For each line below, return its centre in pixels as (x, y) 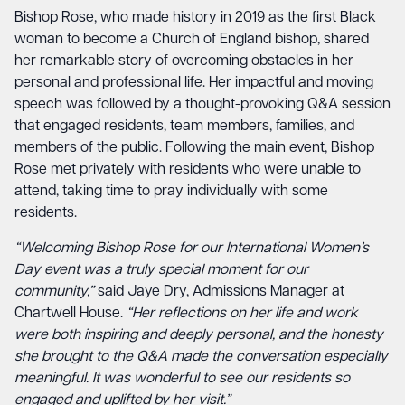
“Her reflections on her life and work (242, 314)
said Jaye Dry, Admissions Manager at (219, 292)
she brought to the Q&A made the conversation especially (201, 357)
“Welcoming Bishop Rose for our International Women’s (192, 249)
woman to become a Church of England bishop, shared (192, 40)
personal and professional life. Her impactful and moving (194, 83)
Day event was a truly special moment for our (161, 270)
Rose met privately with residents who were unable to (188, 170)
